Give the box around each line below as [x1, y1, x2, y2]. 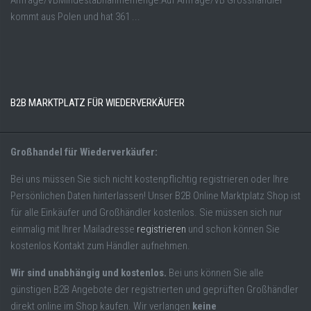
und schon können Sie [186, 223, 280, 236]
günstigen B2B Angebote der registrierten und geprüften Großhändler [10, 283, 299, 296]
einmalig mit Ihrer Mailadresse [10, 223, 137, 236]
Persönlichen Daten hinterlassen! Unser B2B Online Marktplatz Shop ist [10, 190, 301, 203]
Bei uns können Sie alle [167, 267, 264, 280]
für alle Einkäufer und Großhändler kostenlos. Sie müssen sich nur [10, 206, 283, 219]
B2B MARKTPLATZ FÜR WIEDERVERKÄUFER [10, 96, 185, 110]
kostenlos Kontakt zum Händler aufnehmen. [10, 239, 190, 253]
